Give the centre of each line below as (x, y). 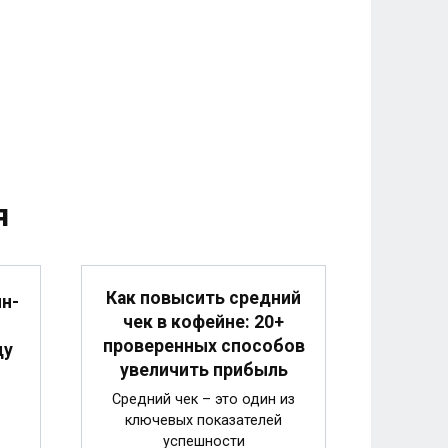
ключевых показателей (203, 420)
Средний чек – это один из (203, 399)
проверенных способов (203, 345)
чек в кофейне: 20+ (203, 321)
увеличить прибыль (203, 369)
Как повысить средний (203, 297)
